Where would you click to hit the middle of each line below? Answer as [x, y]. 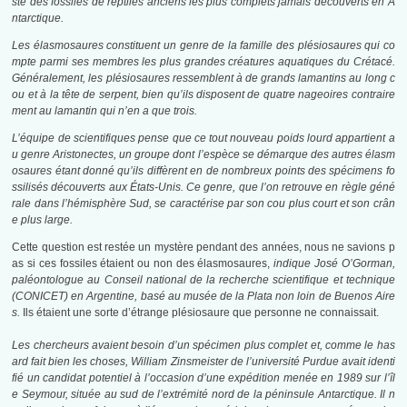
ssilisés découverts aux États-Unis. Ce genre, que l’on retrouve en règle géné [203, 188]
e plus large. [43, 220]
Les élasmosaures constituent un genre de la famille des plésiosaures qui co [203, 46]
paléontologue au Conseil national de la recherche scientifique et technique [203, 280]
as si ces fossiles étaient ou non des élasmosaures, [143, 264]
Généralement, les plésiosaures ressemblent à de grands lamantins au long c [203, 79]
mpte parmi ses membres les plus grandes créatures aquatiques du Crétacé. [203, 62]
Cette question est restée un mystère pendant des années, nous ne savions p [203, 248]
